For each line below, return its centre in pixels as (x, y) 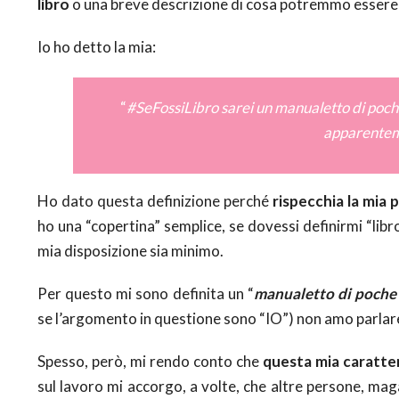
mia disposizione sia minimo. (130, 250)
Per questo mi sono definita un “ (146, 293)
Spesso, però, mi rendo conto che (150, 361)
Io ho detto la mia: (97, 46)
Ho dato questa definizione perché (155, 200)
